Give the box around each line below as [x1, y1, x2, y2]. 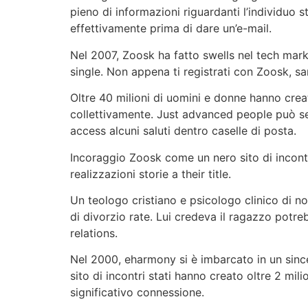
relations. [70, 225, 118, 240]
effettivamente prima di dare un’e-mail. [70, 21, 272, 36]
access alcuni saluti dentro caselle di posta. [70, 124, 296, 138]
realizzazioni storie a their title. [70, 166, 231, 181]
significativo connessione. [70, 285, 204, 300]
